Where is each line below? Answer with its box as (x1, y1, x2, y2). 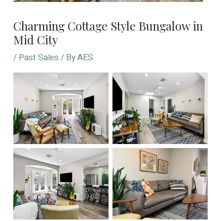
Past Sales (18, 51, 59, 64)
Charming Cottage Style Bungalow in (13, 18, 203, 34)
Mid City (13, 32, 58, 48)
